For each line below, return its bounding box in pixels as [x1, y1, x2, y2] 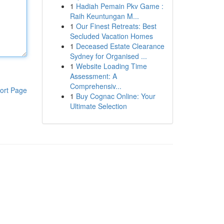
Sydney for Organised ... [69, 51, 147, 61]
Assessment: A [69, 71, 117, 81]
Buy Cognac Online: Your [75, 91, 155, 101]
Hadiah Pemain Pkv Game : [75, 1, 163, 11]
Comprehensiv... [69, 81, 121, 91]
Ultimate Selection [69, 101, 127, 111]
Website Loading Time [75, 61, 147, 71]
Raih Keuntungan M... [69, 11, 139, 21]
